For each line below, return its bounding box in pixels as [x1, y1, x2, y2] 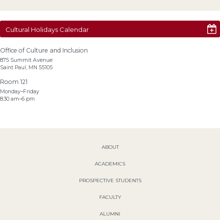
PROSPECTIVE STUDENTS [79, 177, 141, 184]
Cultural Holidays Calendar [5, 26, 89, 33]
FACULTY [99, 193, 121, 200]
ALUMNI [100, 210, 120, 217]
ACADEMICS [95, 160, 125, 167]
